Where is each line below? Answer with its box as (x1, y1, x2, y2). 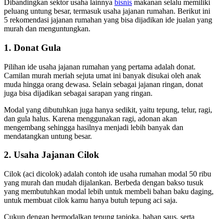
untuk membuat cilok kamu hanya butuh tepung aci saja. (4, 196, 177, 205)
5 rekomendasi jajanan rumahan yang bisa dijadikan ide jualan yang (4, 16, 212, 24)
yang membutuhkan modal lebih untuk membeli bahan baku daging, (4, 187, 214, 196)
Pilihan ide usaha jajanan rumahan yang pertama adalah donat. (4, 62, 196, 71)
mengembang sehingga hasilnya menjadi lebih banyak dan (4, 123, 183, 131)
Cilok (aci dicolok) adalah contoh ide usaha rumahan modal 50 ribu (4, 170, 211, 178)
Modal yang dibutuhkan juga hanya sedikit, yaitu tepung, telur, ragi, (4, 105, 212, 114)
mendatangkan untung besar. (4, 131, 92, 140)
